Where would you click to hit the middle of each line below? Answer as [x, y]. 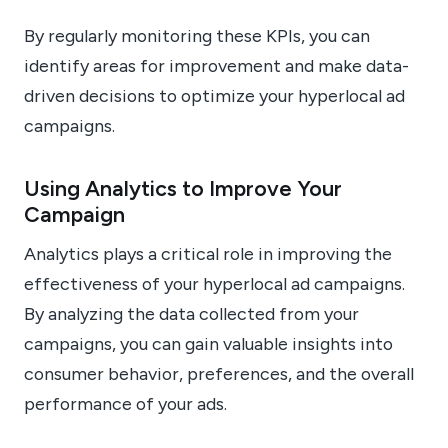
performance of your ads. [125, 404]
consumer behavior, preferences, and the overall [219, 374]
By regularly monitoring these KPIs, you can [197, 36]
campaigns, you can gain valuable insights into [208, 344]
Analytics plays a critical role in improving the [208, 254]
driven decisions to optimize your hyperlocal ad [214, 96]
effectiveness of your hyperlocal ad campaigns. [214, 284]
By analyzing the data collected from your [191, 314]
